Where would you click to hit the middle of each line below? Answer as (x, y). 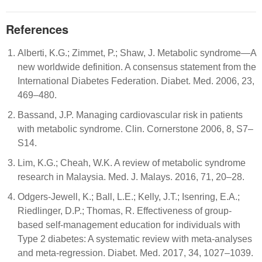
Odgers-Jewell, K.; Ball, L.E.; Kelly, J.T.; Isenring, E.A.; (129, 196)
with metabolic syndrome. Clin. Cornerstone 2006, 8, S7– (135, 129)
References (37, 29)
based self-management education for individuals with (129, 225)
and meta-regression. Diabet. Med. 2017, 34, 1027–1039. (135, 253)
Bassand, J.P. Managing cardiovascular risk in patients (130, 115)
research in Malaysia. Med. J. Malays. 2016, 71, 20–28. (131, 177)
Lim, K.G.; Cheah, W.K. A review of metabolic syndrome (132, 163)
